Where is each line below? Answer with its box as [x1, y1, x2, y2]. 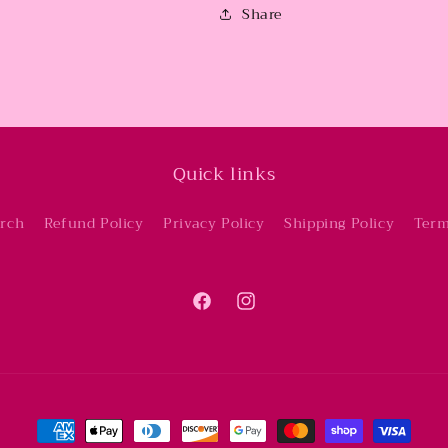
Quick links [172, 158, 276, 190]
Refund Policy [43, 211, 144, 235]
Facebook [190, 299, 258, 324]
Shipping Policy [284, 211, 395, 235]
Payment [36, 418, 110, 446]
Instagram [234, 299, 308, 324]
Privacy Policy [163, 211, 265, 235]
